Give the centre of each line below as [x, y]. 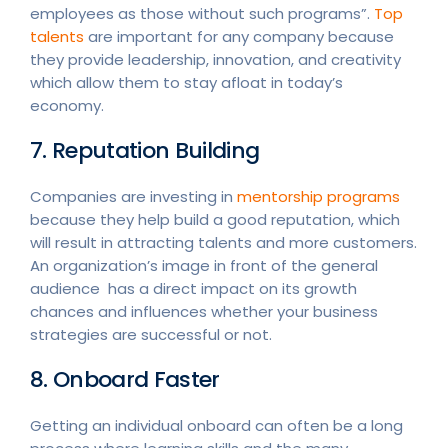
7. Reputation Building [145, 150]
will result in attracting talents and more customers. [223, 242]
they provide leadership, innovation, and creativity [215, 59]
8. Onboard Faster [125, 379]
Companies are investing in [133, 196]
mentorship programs [318, 196]
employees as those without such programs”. [202, 13]
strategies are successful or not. [151, 334]
